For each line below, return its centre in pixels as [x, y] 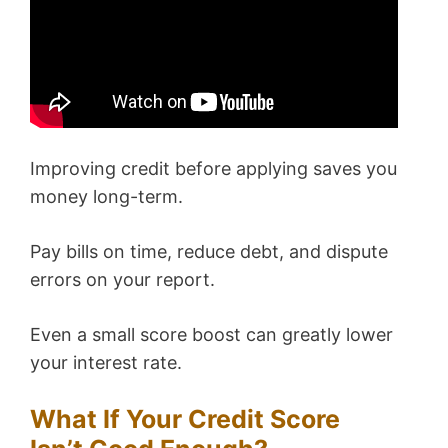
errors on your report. [122, 280]
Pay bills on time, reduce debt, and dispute [209, 252]
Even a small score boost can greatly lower [211, 335]
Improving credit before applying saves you [213, 169]
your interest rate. [106, 363]
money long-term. [106, 197]
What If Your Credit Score [185, 419]
